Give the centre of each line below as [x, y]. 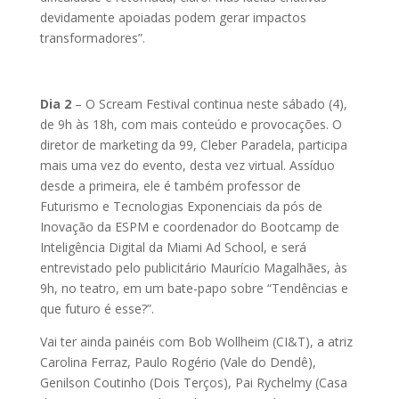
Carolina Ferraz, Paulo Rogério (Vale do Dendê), [178, 362]
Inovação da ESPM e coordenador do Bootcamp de [189, 227]
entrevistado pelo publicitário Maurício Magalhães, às [193, 268]
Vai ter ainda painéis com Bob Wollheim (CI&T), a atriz [196, 342]
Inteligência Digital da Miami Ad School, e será [173, 248]
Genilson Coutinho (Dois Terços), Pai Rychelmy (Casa [193, 383]
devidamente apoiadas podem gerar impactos [173, 18]
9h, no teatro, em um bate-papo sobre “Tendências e [194, 289]
